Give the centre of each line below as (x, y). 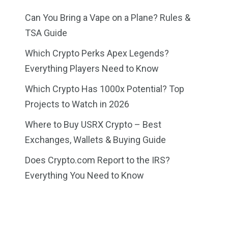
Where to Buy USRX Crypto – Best (93, 124)
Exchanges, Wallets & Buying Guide (95, 140)
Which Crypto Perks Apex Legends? (97, 53)
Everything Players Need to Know (92, 68)
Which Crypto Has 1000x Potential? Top (105, 89)
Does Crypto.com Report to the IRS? (97, 160)
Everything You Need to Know (84, 175)
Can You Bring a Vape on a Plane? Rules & (108, 18)
